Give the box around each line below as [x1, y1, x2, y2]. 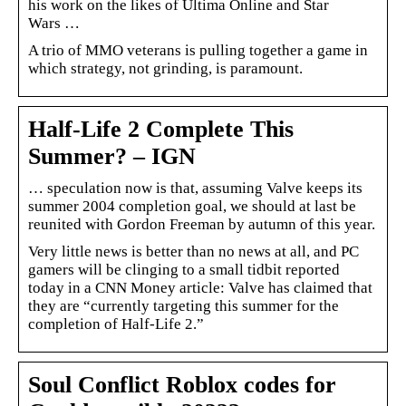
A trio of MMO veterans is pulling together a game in [28, 41, 368, 59]
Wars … [28, 14, 80, 32]
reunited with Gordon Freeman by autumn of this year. [28, 215, 375, 233]
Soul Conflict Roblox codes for [28, 371, 336, 398]
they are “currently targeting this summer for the [28, 296, 339, 314]
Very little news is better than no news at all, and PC [28, 242, 359, 260]
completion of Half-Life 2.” [28, 314, 204, 333]
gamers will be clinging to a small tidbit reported [28, 260, 340, 278]
